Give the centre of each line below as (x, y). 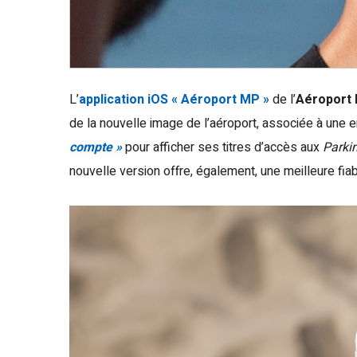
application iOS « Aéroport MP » (174, 100)
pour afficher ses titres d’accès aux (222, 148)
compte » (96, 148)
